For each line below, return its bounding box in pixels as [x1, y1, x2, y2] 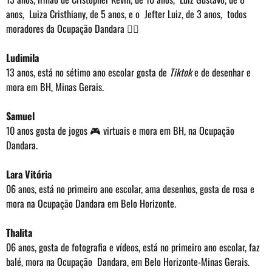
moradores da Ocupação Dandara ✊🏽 [6, 21, 139, 36]
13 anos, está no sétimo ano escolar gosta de [6, 65, 169, 80]
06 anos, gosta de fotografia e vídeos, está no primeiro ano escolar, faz [6, 240, 260, 255]
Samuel [6, 109, 35, 124]
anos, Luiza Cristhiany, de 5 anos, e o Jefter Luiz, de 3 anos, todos [6, 7, 246, 22]
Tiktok [169, 65, 194, 80]
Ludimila [6, 50, 39, 66]
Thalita [6, 225, 32, 240]
